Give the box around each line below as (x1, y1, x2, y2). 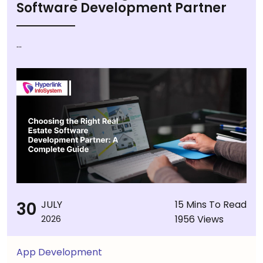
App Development (16, 245, 102, 259)
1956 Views (175, 213, 224, 226)
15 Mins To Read (175, 198, 247, 211)
